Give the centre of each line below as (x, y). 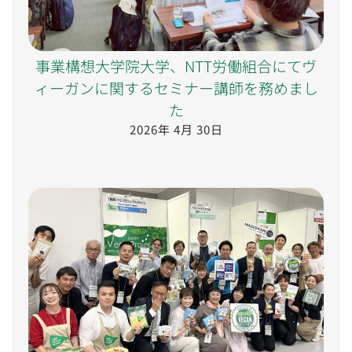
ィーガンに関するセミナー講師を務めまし (176, 88)
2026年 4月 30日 (176, 130)
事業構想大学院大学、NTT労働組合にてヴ (176, 66)
